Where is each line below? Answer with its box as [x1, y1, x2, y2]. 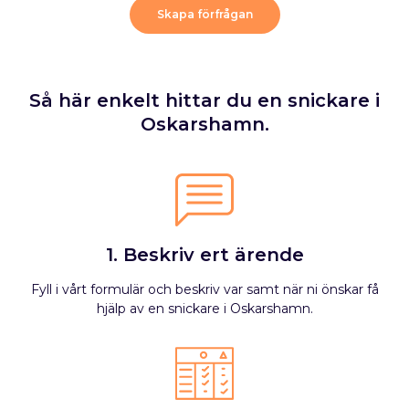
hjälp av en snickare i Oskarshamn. [96, 300, 313, 317]
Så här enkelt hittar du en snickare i [29, 89, 380, 111]
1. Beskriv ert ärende [105, 244, 304, 266]
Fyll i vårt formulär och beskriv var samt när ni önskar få [30, 281, 379, 298]
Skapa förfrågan [156, 7, 253, 21]
